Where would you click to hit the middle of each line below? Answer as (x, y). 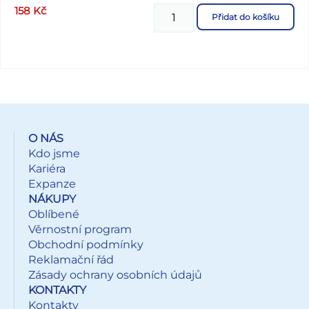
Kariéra (47, 168)
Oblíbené (54, 214)
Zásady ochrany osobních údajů (115, 275)
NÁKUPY (52, 199)
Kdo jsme (54, 153)
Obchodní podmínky (86, 244)
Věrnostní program (80, 229)
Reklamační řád (71, 259)
